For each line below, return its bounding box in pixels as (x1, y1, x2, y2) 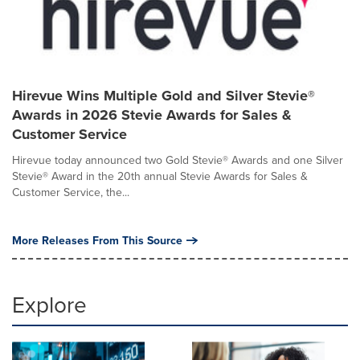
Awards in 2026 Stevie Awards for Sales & (12, 104, 292, 125)
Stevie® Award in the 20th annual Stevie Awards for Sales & (12, 168, 308, 184)
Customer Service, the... (12, 184, 129, 200)
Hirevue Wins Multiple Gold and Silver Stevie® (12, 85, 315, 106)
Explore (12, 288, 87, 320)
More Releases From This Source (12, 232, 182, 248)
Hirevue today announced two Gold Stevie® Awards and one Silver (12, 152, 343, 168)
